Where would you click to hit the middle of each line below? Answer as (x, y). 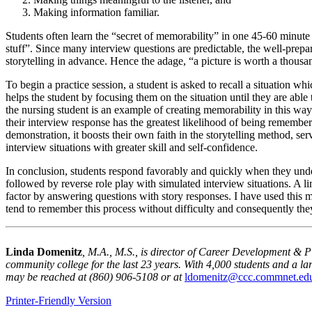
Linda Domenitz (44, 251)
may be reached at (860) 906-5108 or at (94, 276)
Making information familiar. (96, 12)
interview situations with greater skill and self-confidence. (132, 147)
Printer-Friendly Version (58, 300)
